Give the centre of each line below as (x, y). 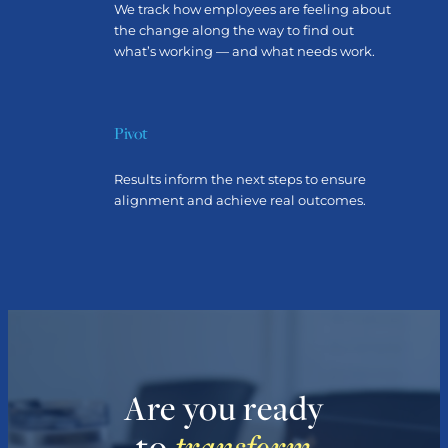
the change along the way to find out (234, 29)
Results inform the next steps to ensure (240, 179)
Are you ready (224, 409)
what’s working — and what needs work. (246, 50)
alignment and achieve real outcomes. (242, 200)
